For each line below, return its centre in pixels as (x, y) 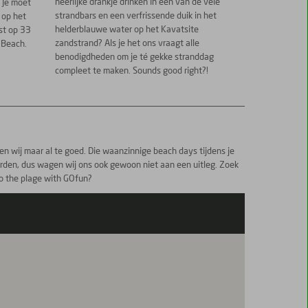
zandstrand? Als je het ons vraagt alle (128, 44)
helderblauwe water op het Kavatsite (127, 30)
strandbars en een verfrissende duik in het (136, 16)
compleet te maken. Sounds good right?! (132, 71)
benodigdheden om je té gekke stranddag (135, 58)
